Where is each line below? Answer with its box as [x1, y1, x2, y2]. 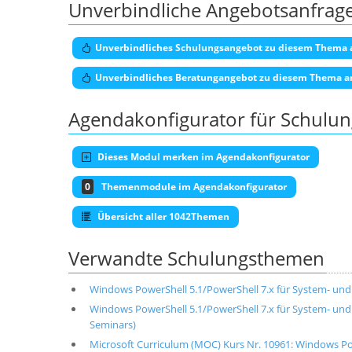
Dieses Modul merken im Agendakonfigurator [95, 150, 310, 164]
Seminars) [89, 317, 136, 332]
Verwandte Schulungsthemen [68, 245, 324, 272]
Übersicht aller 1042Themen [95, 210, 229, 224]
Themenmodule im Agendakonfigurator [101, 180, 287, 194]
